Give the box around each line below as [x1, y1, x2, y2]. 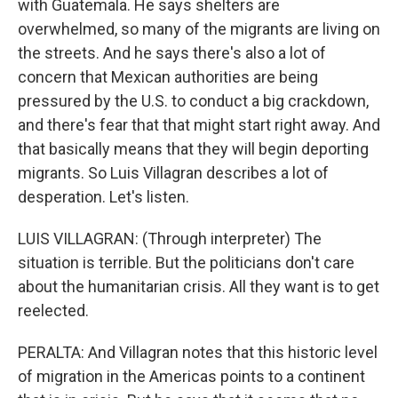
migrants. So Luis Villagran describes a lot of [18, 163, 329, 182]
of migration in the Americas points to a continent [18, 367, 365, 386]
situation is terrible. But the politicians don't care [18, 253, 354, 272]
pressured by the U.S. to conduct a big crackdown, [18, 92, 369, 110]
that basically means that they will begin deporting [18, 139, 369, 158]
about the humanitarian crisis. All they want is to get [18, 277, 379, 296]
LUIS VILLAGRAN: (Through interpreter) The [18, 229, 322, 248]
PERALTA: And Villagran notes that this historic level [18, 343, 378, 362]
